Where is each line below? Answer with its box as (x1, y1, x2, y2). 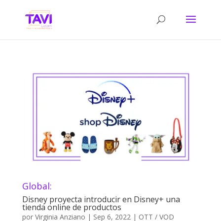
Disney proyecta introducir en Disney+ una (22, 193, 180, 205)
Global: (22, 180, 52, 192)
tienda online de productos (22, 201, 121, 213)
